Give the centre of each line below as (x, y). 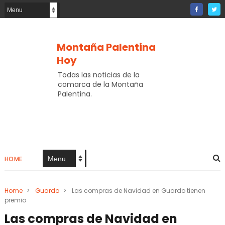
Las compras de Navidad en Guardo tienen (138, 191)
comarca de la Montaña (100, 84)
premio (15, 200)
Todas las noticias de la (98, 75)
